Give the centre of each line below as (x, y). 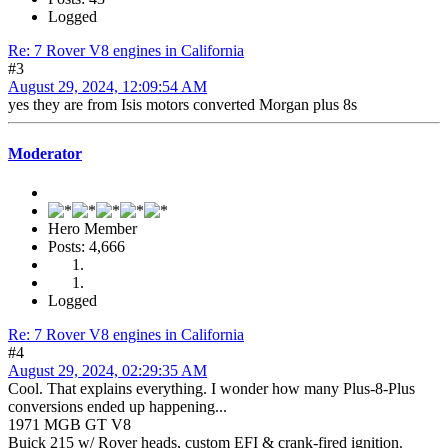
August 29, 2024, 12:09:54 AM (107, 86)
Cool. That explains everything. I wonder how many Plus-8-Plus (211, 389)
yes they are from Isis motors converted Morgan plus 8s (182, 104)
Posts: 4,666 (86, 247)
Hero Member (92, 229)
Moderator (45, 154)
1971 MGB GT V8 (69, 425)
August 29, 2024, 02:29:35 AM (107, 371)
